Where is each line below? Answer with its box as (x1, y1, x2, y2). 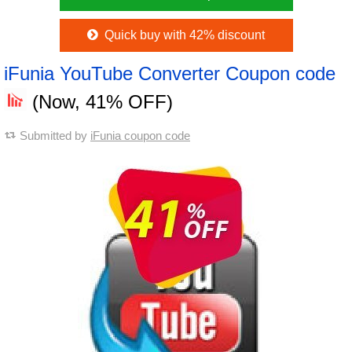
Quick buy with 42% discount (101, 28, 265, 42)
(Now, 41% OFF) (27, 91, 173, 112)
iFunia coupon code (90, 129, 190, 142)
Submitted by (20, 129, 90, 142)
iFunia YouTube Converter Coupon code (4, 63, 335, 84)
